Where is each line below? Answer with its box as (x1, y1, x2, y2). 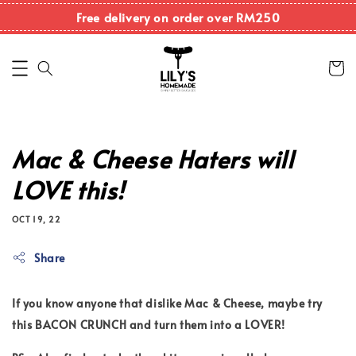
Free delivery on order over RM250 (75, 9, 281, 25)
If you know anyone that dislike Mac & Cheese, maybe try (12, 295, 323, 311)
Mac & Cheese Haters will (12, 141, 294, 175)
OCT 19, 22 (12, 213, 60, 225)
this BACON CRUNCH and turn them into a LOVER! (12, 316, 286, 332)
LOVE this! (12, 172, 125, 206)
